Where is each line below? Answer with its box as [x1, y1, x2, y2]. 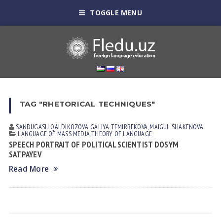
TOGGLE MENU [90, 8, 142, 17]
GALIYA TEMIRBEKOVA [90, 122, 147, 131]
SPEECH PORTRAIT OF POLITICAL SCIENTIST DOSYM [8, 139, 179, 150]
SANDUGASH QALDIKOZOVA [16, 122, 88, 131]
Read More [8, 164, 49, 174]
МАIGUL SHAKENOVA [149, 122, 203, 131]
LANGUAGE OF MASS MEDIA [18, 129, 90, 138]
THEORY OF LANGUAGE [91, 129, 152, 138]
